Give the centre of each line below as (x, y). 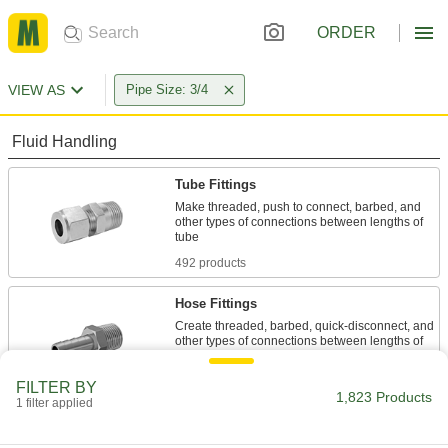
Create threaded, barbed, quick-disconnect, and (304, 326)
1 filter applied (54, 403)
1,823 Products (384, 397)
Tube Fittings (215, 184)
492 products (210, 263)
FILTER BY (56, 387)
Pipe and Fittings (228, 422)
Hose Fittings (216, 303)
